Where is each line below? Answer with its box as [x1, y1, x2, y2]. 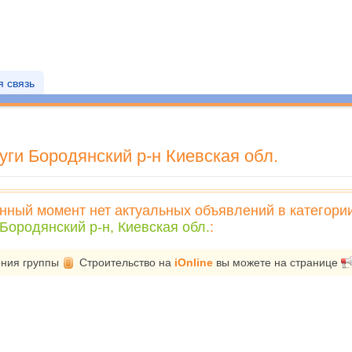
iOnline [174, 256, 213, 269]
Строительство [79, 256, 156, 269]
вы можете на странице [213, 256, 341, 269]
